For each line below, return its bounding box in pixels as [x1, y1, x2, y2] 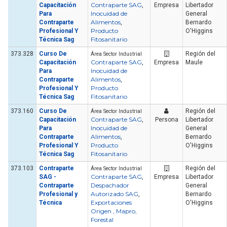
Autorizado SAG [91, 190, 138, 198]
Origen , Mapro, [91, 207, 137, 215]
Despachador [91, 181, 129, 190]
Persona [155, 116, 178, 124]
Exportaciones [91, 199, 132, 207]
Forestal [91, 216, 113, 224]
